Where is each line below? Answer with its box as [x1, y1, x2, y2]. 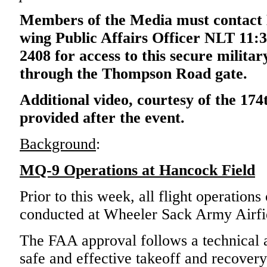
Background [20, 135, 96, 153]
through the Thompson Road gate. [20, 65, 247, 82]
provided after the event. [20, 109, 185, 126]
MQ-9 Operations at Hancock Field [20, 162, 255, 179]
